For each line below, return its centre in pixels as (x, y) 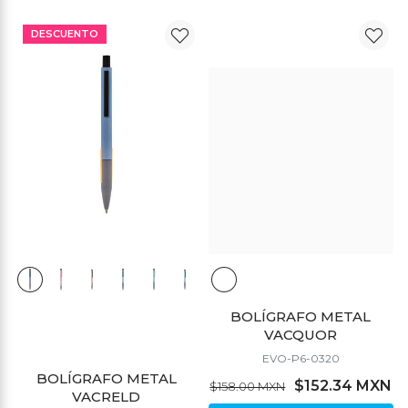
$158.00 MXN (248, 386)
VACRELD (107, 396)
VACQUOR (301, 334)
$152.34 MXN (343, 385)
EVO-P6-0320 (301, 358)
